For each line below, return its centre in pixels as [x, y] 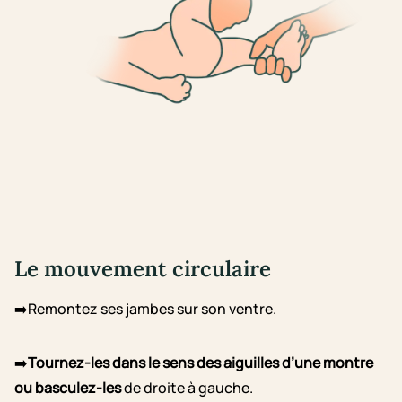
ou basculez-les [68, 388]
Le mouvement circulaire [143, 269]
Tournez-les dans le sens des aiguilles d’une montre [201, 363]
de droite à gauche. [187, 388]
